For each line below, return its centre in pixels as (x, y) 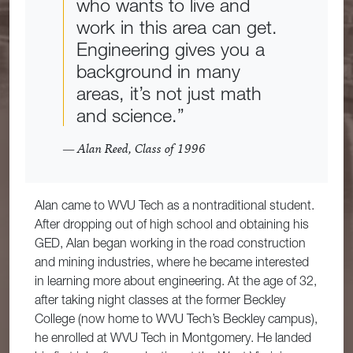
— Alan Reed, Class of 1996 (134, 148)
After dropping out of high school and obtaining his (172, 224)
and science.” (130, 115)
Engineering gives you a (171, 49)
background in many (158, 71)
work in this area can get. (177, 27)
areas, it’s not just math (169, 93)
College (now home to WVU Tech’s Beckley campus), (176, 319)
